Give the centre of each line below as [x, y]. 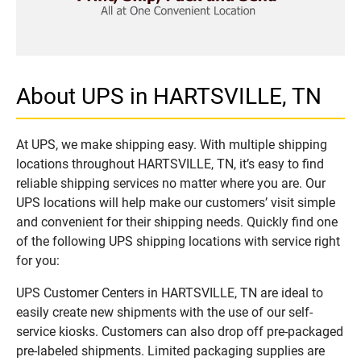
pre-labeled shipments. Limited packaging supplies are [170, 351]
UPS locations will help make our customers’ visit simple [176, 202]
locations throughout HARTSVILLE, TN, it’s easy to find [170, 164]
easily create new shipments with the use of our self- [164, 312]
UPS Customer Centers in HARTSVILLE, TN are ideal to [170, 293]
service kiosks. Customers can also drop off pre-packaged [180, 331]
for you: [38, 260]
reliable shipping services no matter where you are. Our [171, 183]
